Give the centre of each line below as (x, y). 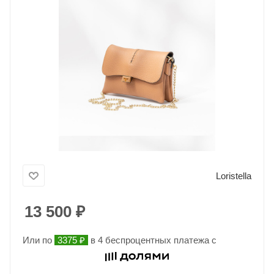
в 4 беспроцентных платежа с (152, 240)
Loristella (234, 176)
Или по (39, 240)
